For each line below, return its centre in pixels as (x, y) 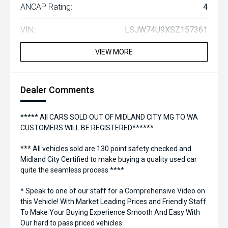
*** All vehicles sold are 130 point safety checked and (106, 149)
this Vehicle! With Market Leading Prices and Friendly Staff (113, 202)
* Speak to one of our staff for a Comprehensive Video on (113, 191)
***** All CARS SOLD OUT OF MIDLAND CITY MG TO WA (109, 117)
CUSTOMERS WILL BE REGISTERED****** (87, 128)
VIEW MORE (114, 52)
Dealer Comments (57, 90)
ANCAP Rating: (46, 7)
